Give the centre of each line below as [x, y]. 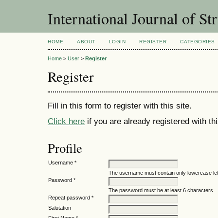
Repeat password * [71, 198]
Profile [65, 148]
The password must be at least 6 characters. [162, 191]
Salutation [60, 208]
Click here [66, 121]
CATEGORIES [198, 42]
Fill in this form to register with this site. [120, 105]
